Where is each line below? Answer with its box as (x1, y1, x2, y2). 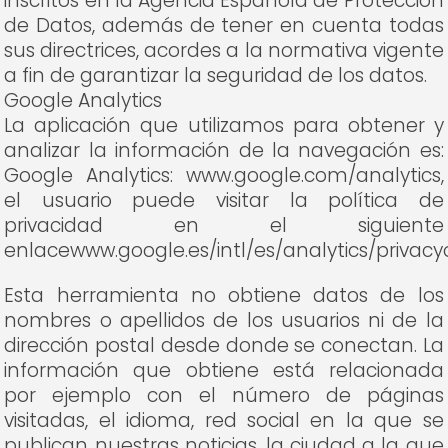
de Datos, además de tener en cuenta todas (4, 12, 444, 39)
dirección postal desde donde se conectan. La (4, 332, 444, 359)
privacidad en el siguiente (4, 212, 444, 239)
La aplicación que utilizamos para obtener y (4, 112, 444, 139)
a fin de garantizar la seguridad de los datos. (4, 62, 428, 89)
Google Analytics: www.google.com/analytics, (4, 162, 444, 189)
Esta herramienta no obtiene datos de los (4, 282, 444, 309)
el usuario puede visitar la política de (4, 187, 444, 214)
